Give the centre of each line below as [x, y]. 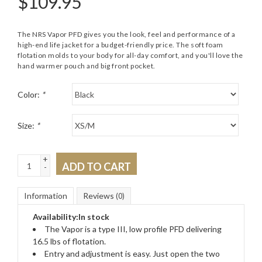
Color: [30, 94]
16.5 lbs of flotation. [69, 241]
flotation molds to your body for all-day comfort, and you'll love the [130, 55]
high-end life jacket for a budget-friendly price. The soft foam [120, 45]
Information [46, 196]
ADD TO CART [96, 167]
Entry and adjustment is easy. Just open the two [132, 254]
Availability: [56, 217]
